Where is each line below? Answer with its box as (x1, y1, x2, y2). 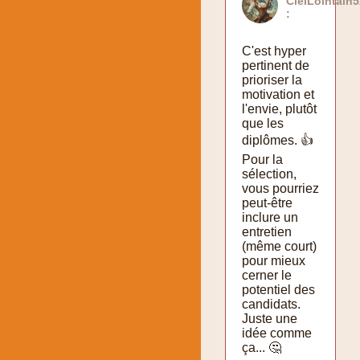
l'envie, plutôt (242, 101, 317, 116)
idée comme (242, 325, 312, 340)
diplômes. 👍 (242, 133, 313, 147)
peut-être (242, 195, 292, 210)
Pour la (242, 152, 283, 166)
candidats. (242, 297, 301, 311)
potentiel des (242, 282, 315, 297)
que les (242, 116, 284, 130)
